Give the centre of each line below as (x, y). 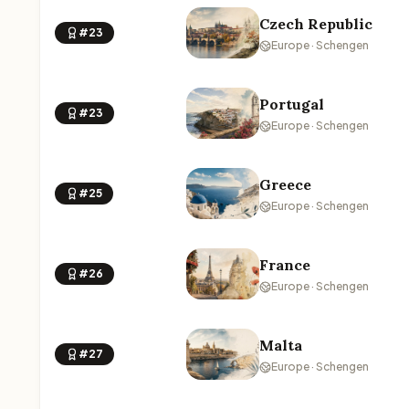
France (285, 265)
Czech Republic (316, 24)
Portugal (292, 104)
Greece (285, 184)
